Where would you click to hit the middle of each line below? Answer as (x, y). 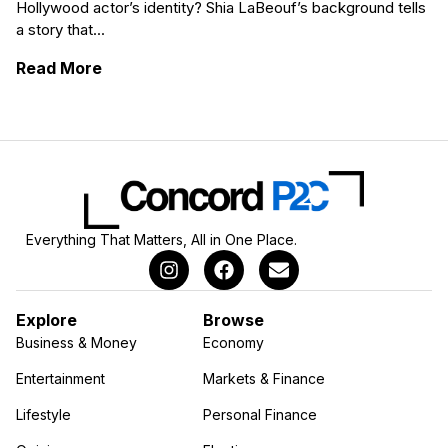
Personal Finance (260, 414)
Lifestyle (43, 414)
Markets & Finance (264, 378)
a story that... (60, 30)
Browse (234, 319)
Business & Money (76, 342)
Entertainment (60, 378)
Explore (46, 319)
